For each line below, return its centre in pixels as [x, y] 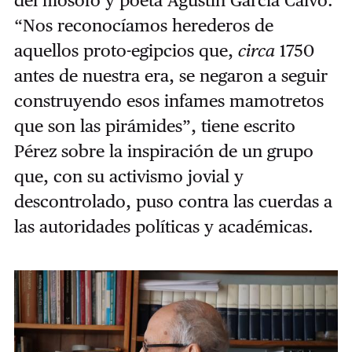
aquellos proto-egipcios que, [126, 51]
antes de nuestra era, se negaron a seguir [170, 76]
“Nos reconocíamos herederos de [143, 26]
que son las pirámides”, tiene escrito [154, 126]
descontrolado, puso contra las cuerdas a [173, 202]
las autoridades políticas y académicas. [163, 227]
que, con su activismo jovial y [128, 176]
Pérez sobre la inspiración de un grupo [163, 151]
